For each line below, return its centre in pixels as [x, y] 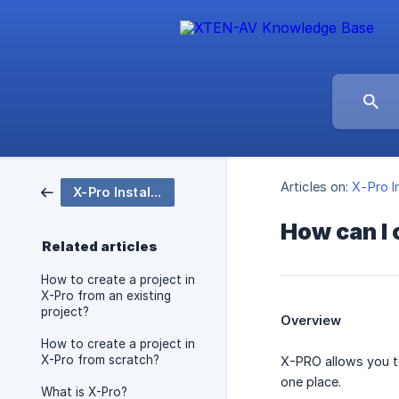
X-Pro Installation [156, 192]
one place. [311, 382]
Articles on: [315, 187]
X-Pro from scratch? [100, 360]
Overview [311, 321]
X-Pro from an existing [106, 296]
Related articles [100, 247]
